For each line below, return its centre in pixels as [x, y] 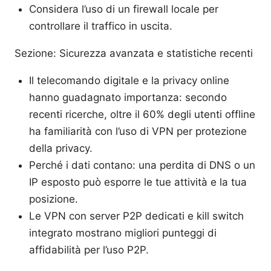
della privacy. [61, 148]
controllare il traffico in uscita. [101, 26]
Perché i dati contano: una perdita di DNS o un [142, 165]
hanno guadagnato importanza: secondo [128, 97]
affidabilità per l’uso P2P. [89, 250]
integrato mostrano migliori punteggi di [123, 233]
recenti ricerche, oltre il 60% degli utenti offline [142, 114]
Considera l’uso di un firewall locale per [124, 9]
